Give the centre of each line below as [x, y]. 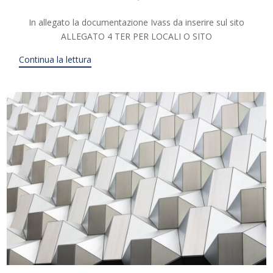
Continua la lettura [55, 60]
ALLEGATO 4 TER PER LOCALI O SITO [136, 37]
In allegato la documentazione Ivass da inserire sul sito [136, 23]
